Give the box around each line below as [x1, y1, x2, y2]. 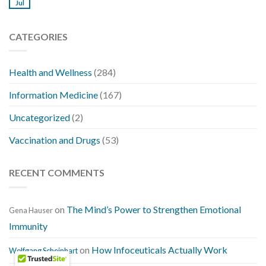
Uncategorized [9, 112, 70, 123]
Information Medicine [9, 89, 98, 101]
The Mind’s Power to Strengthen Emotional [66, 203, 241, 215]
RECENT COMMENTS [9, 167, 104, 179]
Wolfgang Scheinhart [9, 245, 78, 255]
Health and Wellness [9, 66, 92, 78]
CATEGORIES [9, 30, 68, 42]
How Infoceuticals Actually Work [91, 243, 227, 255]
